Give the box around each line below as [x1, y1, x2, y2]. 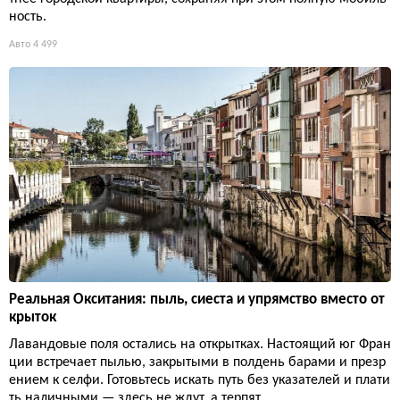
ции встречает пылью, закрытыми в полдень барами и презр [9, 354, 386, 370]
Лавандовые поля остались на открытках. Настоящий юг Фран [9, 337, 391, 352]
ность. [9, 9, 46, 24]
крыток [9, 309, 56, 325]
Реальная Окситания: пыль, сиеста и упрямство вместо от [9, 291, 385, 307]
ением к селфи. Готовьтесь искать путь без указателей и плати [9, 372, 390, 387]
